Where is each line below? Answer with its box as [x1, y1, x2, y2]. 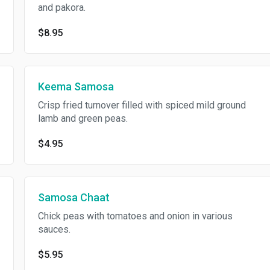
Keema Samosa [37, 80, 114, 93]
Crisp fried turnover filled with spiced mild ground [37, 99, 246, 111]
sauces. [37, 224, 71, 235]
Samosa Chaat [37, 191, 110, 204]
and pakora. [37, 2, 86, 13]
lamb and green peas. [37, 113, 128, 124]
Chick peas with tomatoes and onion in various [37, 210, 233, 222]
